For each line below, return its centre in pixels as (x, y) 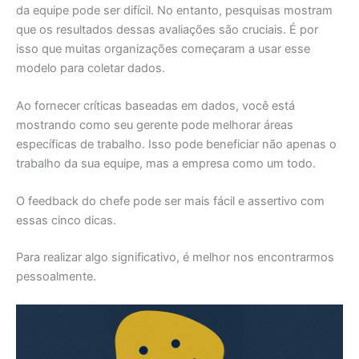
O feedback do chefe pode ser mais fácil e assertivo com (170, 202)
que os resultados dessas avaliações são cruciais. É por (167, 29)
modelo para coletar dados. (91, 68)
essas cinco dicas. (66, 221)
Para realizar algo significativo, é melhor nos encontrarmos (175, 258)
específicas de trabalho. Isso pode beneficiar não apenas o (176, 144)
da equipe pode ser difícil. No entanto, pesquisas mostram (174, 10)
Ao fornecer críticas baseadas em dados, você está (155, 105)
